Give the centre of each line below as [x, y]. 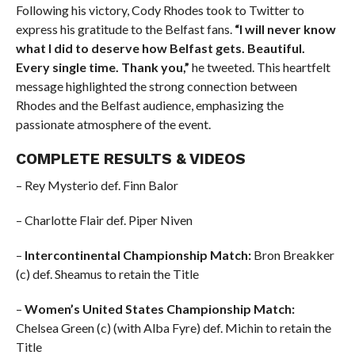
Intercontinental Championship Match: [137, 255]
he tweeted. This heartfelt [260, 67]
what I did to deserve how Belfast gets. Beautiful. [160, 48]
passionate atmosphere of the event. [113, 124]
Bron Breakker [292, 255]
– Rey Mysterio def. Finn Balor [97, 185]
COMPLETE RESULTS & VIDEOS [130, 159]
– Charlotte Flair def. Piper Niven [104, 220]
